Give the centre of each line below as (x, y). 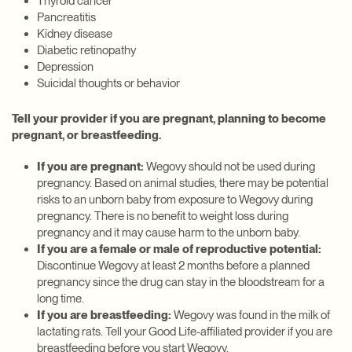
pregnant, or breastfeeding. (86, 135)
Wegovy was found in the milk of (252, 315)
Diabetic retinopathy (86, 50)
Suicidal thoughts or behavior (108, 83)
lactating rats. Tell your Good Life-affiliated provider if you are (185, 331)
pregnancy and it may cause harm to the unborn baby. (169, 232)
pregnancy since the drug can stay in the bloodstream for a (181, 282)
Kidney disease (75, 33)
